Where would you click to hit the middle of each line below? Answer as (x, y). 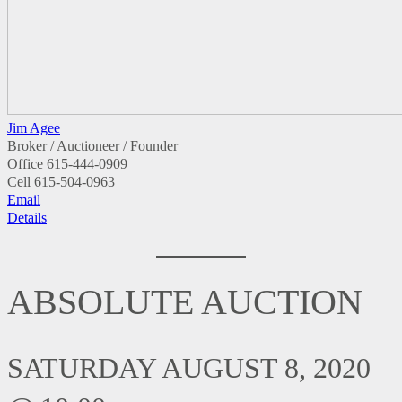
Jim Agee (34, 127)
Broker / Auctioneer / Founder (92, 145)
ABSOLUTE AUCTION (185, 302)
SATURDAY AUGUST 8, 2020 (189, 367)
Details (27, 217)
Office (25, 163)
